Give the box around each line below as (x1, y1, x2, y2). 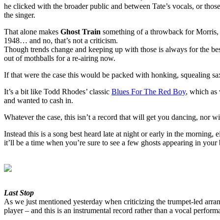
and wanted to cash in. (4, 96, 73, 105)
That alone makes (4, 27, 60, 36)
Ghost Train (60, 27, 101, 36)
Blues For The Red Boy (111, 87, 186, 96)
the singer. (4, 11, 35, 20)
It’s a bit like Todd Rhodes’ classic (4, 87, 111, 96)
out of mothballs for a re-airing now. (4, 54, 115, 63)
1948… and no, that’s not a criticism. (4, 36, 118, 45)
